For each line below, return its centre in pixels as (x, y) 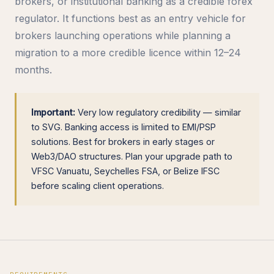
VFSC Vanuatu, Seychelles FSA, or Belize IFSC (125, 171)
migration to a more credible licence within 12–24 (128, 52)
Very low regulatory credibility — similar (158, 112)
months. (33, 69)
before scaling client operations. (98, 185)
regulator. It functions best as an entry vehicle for (130, 18)
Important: (53, 112)
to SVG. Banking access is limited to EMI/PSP (124, 127)
